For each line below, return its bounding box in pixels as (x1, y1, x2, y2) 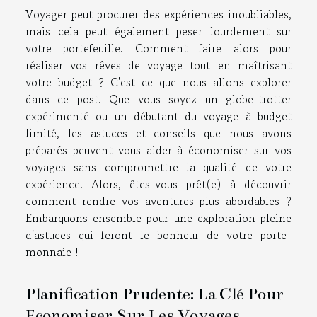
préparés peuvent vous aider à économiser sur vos (25, 142, 292, 159)
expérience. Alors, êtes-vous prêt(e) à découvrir (25, 175, 292, 193)
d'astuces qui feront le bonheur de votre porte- (25, 226, 292, 244)
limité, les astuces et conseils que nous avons (25, 125, 292, 142)
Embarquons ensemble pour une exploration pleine (25, 209, 292, 227)
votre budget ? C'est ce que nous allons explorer (25, 74, 292, 91)
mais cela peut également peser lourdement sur (25, 23, 292, 40)
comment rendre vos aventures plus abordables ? (25, 192, 292, 210)
